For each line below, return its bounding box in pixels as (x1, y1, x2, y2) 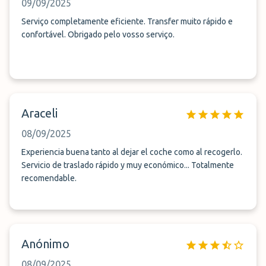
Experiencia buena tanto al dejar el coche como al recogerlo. (21, 147, 242, 157)
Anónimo (21, 237, 69, 251)
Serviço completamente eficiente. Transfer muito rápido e (21, 17, 233, 26)
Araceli (21, 106, 58, 120)
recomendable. (21, 173, 77, 183)
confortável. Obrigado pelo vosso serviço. (68, 30, 175, 39)
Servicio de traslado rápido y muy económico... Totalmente (21, 160, 234, 170)
